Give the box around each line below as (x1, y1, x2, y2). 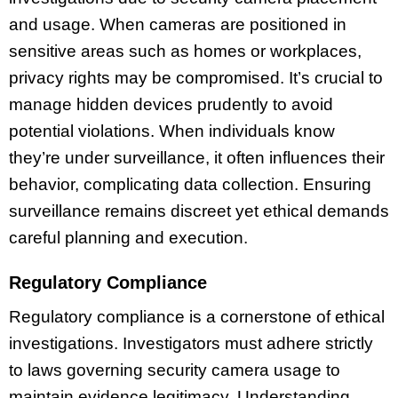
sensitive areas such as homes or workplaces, (9, 41, 362, 60)
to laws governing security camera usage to (9, 361, 340, 380)
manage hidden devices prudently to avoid (9, 94, 333, 114)
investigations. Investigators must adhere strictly (9, 334, 373, 354)
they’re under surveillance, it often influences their (9, 147, 385, 167)
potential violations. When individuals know (9, 121, 335, 140)
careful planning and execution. (9, 227, 248, 247)
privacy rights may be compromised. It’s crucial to (9, 68, 383, 87)
